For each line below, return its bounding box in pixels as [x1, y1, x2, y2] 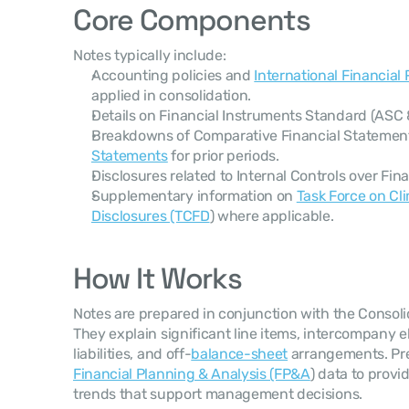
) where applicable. [209, 207, 334, 225]
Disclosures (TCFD [91, 207, 210, 225]
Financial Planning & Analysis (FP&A [73, 365, 310, 383]
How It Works [73, 260, 242, 297]
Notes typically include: [73, 47, 226, 64]
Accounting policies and [91, 67, 255, 84]
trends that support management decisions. [73, 385, 362, 403]
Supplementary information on [91, 187, 297, 204]
